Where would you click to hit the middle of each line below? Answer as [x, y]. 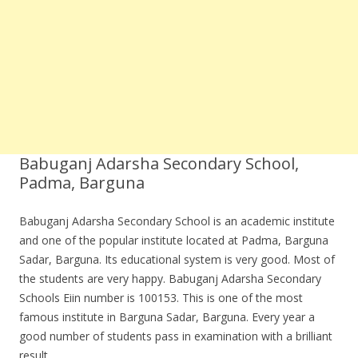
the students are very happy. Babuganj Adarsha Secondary [170, 278]
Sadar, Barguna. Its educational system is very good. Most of [177, 259]
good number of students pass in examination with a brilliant [176, 336]
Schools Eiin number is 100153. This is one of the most [161, 298]
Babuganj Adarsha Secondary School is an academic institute [177, 221]
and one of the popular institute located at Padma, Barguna [174, 240]
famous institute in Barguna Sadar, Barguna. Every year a [167, 317]
